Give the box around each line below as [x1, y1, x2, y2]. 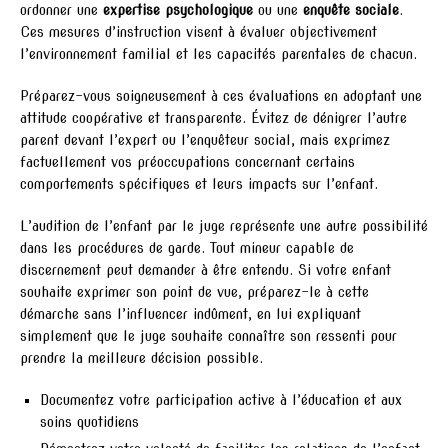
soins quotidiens [40, 413, 139, 430]
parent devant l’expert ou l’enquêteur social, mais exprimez [20, 131, 390, 148]
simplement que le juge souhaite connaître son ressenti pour [20, 327, 397, 344]
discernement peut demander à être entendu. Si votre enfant [20, 261, 391, 278]
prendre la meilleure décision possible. [20, 349, 263, 366]
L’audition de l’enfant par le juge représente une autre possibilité [20, 217, 428, 234]
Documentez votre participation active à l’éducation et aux [40, 391, 402, 408]
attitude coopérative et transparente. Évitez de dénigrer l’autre [20, 109, 407, 126]
